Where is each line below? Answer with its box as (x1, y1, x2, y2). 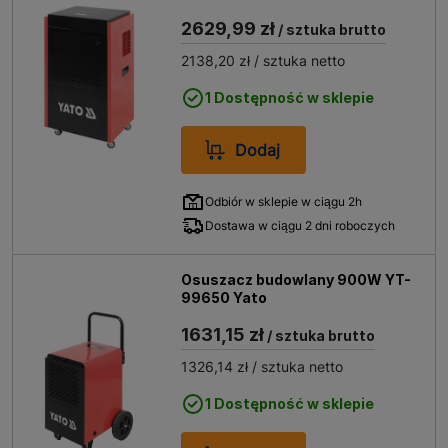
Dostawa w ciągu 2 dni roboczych (205, 218, 396, 233)
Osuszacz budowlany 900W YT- (181, 271, 412, 288)
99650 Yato (181, 289, 268, 306)
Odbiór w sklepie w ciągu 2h (205, 194, 363, 209)
